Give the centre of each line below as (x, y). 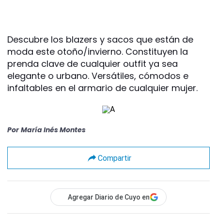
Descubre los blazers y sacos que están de (100, 40)
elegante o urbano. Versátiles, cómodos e (98, 76)
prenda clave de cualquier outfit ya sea (93, 64)
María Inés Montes (53, 130)
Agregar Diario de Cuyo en (109, 197)
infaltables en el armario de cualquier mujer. (102, 88)
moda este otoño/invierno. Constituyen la (98, 52)
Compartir (114, 158)
